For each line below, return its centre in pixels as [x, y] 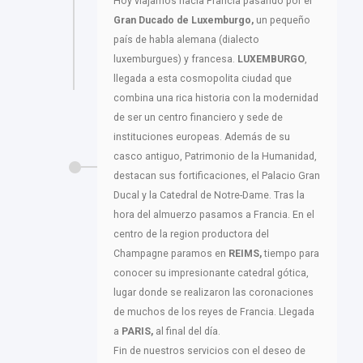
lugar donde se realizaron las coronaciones [214, 293]
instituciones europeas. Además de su [202, 137]
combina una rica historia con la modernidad [216, 98]
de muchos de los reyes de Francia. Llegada [214, 312]
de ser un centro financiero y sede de [198, 118]
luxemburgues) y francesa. [175, 60]
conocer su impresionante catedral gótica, [211, 273]
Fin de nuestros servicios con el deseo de [209, 351]
